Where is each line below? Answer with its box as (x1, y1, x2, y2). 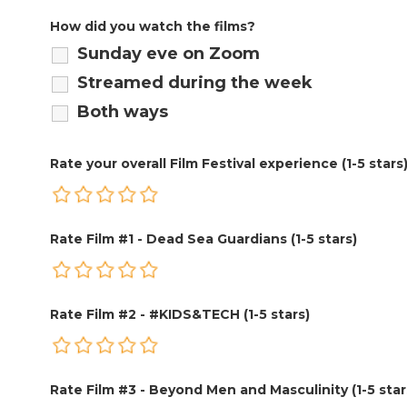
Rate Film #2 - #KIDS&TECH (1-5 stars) (50, 305, 310, 323)
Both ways (77, 101, 168, 122)
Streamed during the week (77, 72, 313, 93)
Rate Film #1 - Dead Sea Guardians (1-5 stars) (50, 230, 357, 247)
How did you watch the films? (50, 17, 255, 35)
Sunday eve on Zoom (77, 43, 260, 64)
